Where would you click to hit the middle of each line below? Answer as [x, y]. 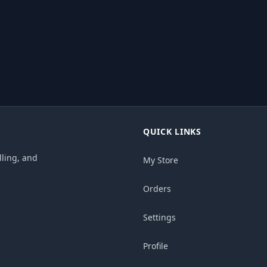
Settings [159, 217]
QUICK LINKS [172, 131]
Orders [157, 189]
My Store [161, 160]
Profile [156, 246]
